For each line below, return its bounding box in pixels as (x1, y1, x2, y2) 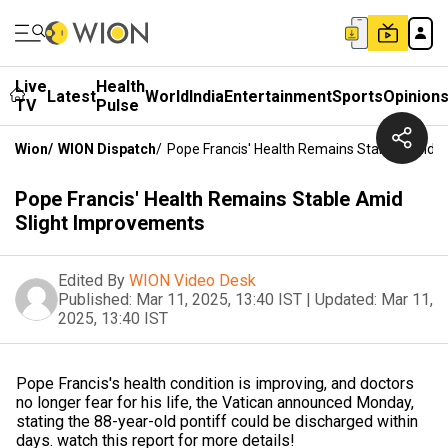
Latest (47, 86, 96, 106)
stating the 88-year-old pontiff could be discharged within (16, 412, 418, 431)
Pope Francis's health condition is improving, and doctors (16, 374, 414, 393)
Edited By (58, 271, 125, 290)
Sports (332, 86, 383, 106)
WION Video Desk (129, 271, 256, 290)
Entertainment (224, 86, 332, 106)
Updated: (315, 290, 377, 309)
